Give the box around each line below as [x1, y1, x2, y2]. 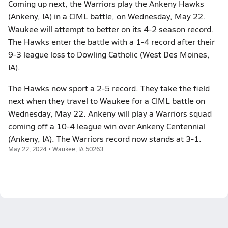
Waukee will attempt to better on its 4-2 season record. [8, 23, 214, 34]
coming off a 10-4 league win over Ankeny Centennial [8, 121, 206, 131]
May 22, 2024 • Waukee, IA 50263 [8, 145, 103, 153]
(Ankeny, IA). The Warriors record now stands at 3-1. [8, 133, 202, 144]
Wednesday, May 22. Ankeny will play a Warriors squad [8, 108, 212, 119]
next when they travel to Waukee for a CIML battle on [8, 95, 205, 106]
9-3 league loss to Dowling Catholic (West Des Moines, [8, 49, 210, 60]
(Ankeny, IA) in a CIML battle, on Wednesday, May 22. [8, 11, 206, 21]
